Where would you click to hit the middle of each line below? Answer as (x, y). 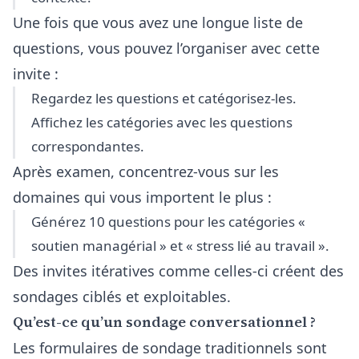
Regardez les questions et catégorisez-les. (164, 98)
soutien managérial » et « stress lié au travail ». (180, 246)
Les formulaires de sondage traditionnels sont (170, 348)
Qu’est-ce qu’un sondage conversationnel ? (164, 322)
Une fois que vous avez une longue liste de (158, 22)
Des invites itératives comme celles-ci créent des (178, 271)
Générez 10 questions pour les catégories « (168, 222)
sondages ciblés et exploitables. (122, 296)
